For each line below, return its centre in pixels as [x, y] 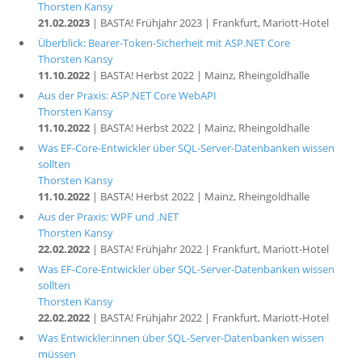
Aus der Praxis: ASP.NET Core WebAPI [127, 95]
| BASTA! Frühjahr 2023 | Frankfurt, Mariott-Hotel [209, 23]
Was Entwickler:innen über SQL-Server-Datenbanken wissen [181, 338]
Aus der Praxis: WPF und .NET [108, 217]
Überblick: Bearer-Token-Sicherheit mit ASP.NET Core [164, 43]
